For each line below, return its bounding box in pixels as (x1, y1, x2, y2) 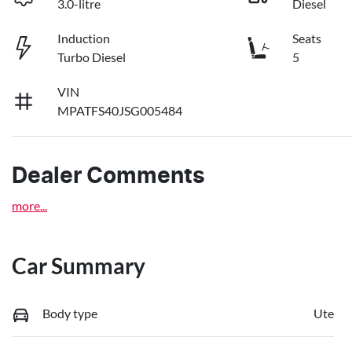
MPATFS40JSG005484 (57, 102, 183, 118)
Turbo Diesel (57, 49, 126, 64)
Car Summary (12, 251, 145, 279)
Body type (42, 305, 97, 321)
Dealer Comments (12, 165, 205, 188)
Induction (57, 30, 111, 46)
